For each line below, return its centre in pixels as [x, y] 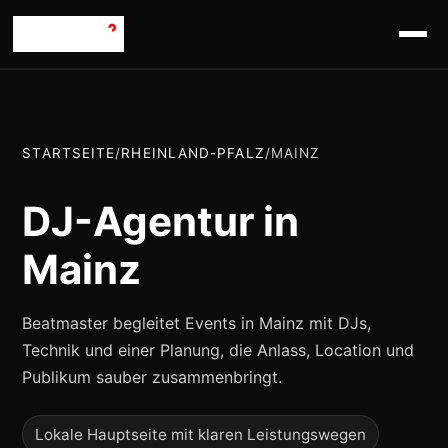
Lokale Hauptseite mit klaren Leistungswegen [201, 435]
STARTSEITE [69, 153]
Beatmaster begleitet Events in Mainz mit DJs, [197, 323]
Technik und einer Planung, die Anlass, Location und [218, 350]
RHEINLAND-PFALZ [193, 153]
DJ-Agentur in [161, 222]
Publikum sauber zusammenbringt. [152, 377]
